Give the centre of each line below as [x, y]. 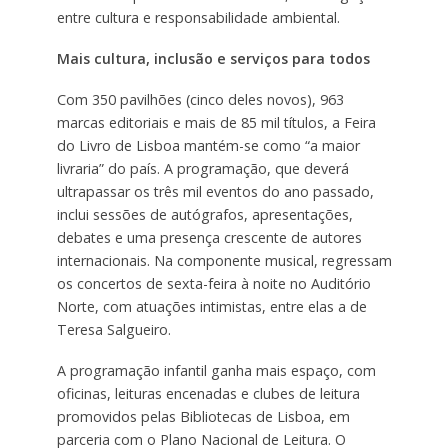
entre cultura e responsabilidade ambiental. [198, 17]
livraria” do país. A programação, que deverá [202, 168]
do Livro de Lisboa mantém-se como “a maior [208, 145]
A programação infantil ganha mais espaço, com [216, 370]
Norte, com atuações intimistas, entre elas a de [211, 306]
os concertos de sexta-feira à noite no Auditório [213, 283]
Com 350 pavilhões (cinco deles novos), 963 [200, 99]
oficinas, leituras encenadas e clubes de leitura [208, 393]
